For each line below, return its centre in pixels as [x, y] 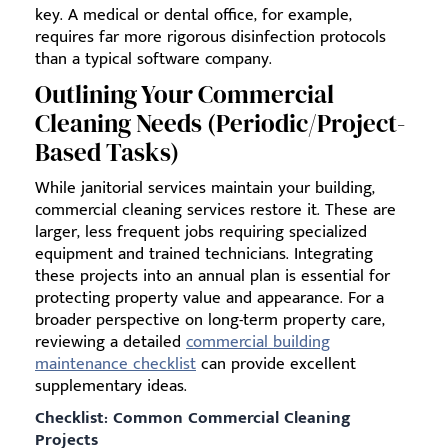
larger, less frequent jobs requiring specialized [201, 231]
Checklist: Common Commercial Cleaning [193, 417]
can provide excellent [276, 363]
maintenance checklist [115, 363]
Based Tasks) [107, 151]
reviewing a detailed [110, 341]
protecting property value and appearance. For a [209, 297]
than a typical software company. [153, 58]
